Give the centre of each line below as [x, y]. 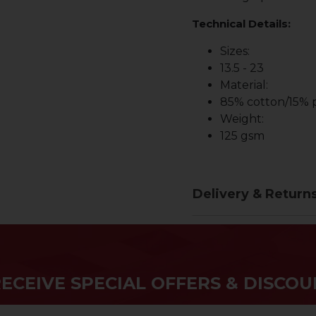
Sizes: [235, 51]
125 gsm [242, 136]
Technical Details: [241, 24]
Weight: [242, 119]
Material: [244, 85]
